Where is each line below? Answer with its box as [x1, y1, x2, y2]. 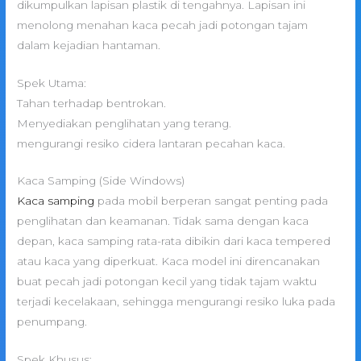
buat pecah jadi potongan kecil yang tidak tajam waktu [17, 275, 317, 288]
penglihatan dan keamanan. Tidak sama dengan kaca [17, 214, 309, 228]
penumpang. [17, 315, 88, 329]
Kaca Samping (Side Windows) [17, 174, 185, 188]
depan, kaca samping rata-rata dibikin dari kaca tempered [17, 234, 331, 248]
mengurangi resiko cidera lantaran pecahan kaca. [17, 136, 286, 150]
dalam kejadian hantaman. [17, 38, 161, 52]
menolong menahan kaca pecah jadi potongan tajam [17, 18, 309, 31]
